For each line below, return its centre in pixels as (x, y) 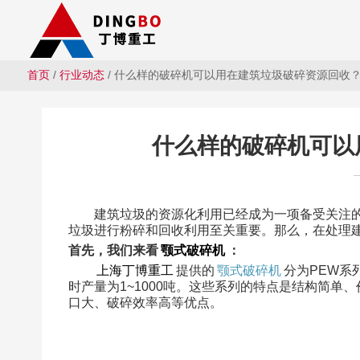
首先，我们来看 (113, 250)
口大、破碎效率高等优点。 (145, 303)
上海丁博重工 (135, 270)
